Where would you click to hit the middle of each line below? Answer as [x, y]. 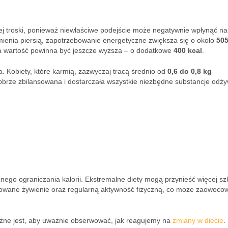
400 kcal [188, 50]
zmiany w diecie [198, 220]
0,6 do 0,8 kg [190, 71]
